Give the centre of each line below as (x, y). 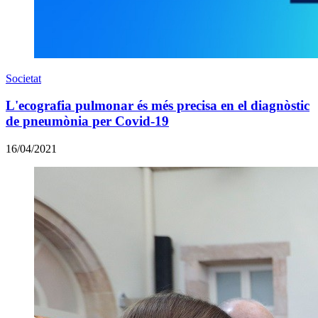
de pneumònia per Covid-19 (87, 121)
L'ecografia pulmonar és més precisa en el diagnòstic (158, 106)
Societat (23, 78)
